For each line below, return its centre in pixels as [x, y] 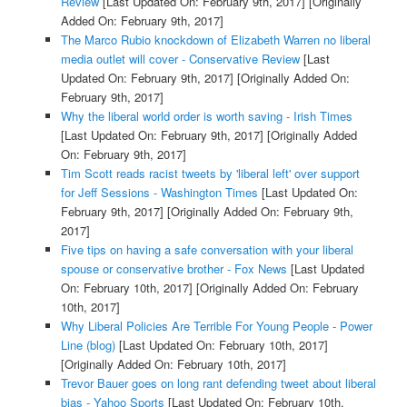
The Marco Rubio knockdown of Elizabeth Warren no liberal [215, 39]
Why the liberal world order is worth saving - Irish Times [206, 115]
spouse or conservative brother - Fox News [174, 268]
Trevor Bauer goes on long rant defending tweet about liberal [218, 382]
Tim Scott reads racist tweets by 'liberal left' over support [210, 173]
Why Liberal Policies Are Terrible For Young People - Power [216, 325]
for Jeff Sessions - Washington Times [159, 192]
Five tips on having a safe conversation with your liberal [207, 249]
